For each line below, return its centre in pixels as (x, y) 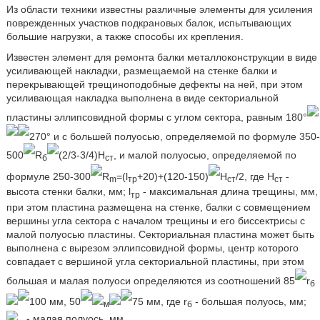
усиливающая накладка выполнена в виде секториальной (142, 98)
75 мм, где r (159, 302)
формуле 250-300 (48, 176)
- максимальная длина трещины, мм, (229, 192)
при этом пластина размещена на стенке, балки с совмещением (158, 207)
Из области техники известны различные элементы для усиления (159, 9)
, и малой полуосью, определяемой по (205, 155)
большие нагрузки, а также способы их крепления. (125, 36)
